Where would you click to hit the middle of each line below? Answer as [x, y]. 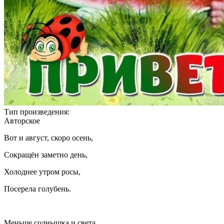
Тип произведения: [37, 112]
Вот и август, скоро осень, [48, 138]
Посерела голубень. [37, 189]
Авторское [22, 121]
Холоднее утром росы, [42, 172]
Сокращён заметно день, [46, 155]
